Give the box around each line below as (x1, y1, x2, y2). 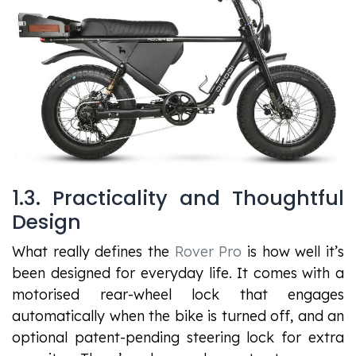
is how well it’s (242, 242, 345, 261)
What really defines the (12, 242, 175, 261)
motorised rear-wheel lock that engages (12, 285, 344, 304)
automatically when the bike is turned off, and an (12, 307, 344, 326)
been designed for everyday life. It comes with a (12, 264, 344, 283)
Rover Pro (174, 242, 242, 261)
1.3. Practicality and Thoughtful (12, 184, 344, 213)
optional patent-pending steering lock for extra (12, 328, 344, 347)
